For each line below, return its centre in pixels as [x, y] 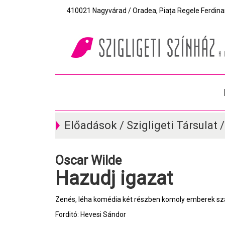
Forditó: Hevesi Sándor [91, 214]
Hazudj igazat [121, 178]
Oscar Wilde [93, 160]
